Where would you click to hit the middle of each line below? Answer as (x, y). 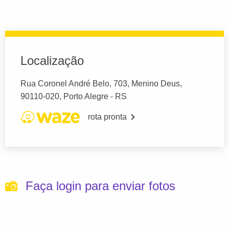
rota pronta (107, 117)
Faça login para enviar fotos (100, 186)
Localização (52, 61)
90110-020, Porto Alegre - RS (74, 97)
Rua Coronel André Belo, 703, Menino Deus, (101, 84)
